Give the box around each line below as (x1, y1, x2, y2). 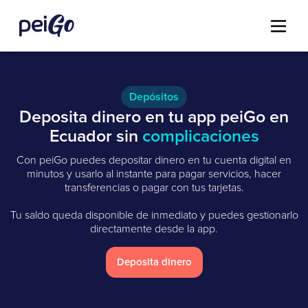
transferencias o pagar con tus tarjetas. (64, 182, 244, 193)
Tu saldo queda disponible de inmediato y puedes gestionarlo (10, 210, 298, 221)
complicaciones (142, 128, 259, 145)
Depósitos (129, 91, 179, 102)
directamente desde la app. (90, 223, 218, 234)
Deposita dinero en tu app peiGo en (19, 109, 289, 126)
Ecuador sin (49, 128, 142, 145)
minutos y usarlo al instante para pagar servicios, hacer (27, 168, 281, 179)
